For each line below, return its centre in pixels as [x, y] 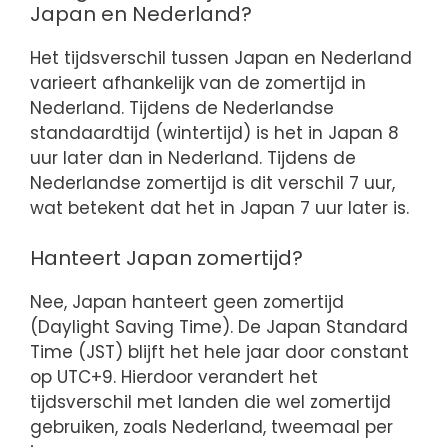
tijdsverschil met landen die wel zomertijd [210, 402]
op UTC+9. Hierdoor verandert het [174, 377]
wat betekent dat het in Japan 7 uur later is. [219, 207]
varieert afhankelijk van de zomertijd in [198, 82]
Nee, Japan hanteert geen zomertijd [187, 302]
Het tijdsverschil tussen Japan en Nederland [221, 57]
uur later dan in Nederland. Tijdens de [193, 157]
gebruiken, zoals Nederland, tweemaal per [211, 427]
